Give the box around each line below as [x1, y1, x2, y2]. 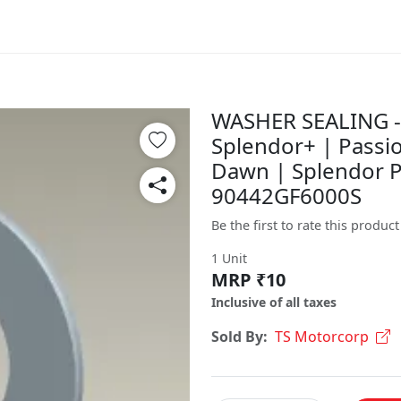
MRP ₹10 [211, 268, 286, 292]
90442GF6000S [211, 181, 362, 210]
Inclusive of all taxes [211, 294, 337, 311]
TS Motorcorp [275, 327, 369, 346]
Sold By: [211, 327, 268, 346]
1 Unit [211, 250, 247, 267]
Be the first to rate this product [211, 217, 399, 234]
